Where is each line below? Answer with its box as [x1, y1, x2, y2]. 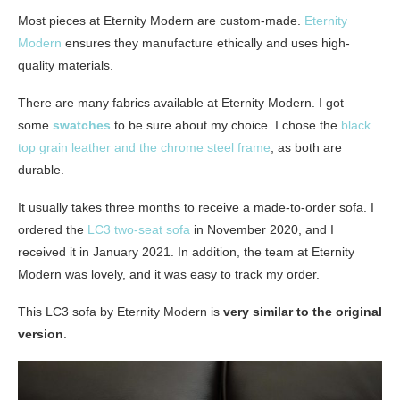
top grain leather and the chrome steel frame [18, 139, 271, 154]
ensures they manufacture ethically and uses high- [62, 35, 350, 50]
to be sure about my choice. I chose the [111, 117, 341, 132]
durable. [18, 162, 64, 177]
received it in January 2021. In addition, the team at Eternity [18, 244, 354, 259]
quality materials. [18, 57, 113, 72]
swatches [53, 117, 111, 132]
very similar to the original [223, 304, 382, 319]
